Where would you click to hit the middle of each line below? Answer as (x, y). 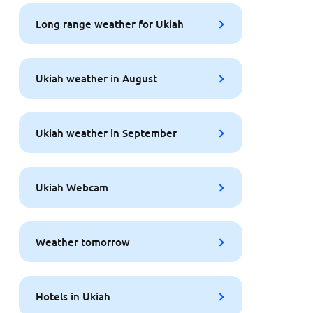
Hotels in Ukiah (73, 296)
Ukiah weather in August (96, 78)
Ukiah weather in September (106, 132)
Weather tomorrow (82, 241)
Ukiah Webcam (72, 187)
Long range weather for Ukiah (109, 23)
